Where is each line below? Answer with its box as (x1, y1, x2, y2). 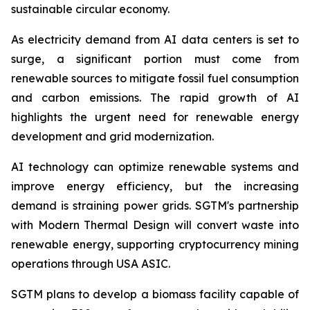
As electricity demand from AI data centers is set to (11, 33, 299, 46)
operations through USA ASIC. (11, 257, 170, 271)
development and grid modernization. (11, 129, 214, 143)
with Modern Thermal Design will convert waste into (11, 218, 299, 232)
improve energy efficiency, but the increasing (11, 179, 299, 193)
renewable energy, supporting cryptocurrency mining (11, 237, 299, 251)
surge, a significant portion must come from (11, 52, 299, 66)
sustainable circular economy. (11, 2, 170, 16)
